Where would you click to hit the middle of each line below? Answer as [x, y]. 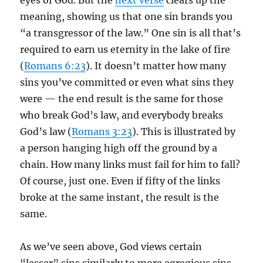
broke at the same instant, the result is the [120, 197]
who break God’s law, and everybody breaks [122, 115]
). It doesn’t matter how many [156, 66]
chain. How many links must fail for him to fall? [130, 164]
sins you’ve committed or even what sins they [127, 82]
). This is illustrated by [184, 131]
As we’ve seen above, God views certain [111, 247]
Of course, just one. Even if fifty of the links [120, 181]
